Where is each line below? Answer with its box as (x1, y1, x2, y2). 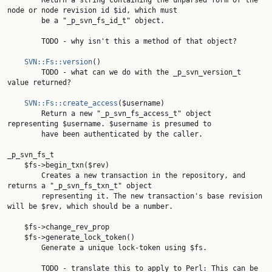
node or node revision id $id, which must (7, 6, 177, 15)
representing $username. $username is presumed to (7, 120, 211, 128)
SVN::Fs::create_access (24, 99, 118, 107)
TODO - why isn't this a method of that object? (7, 37, 41, 46)
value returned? (7, 78, 71, 87)
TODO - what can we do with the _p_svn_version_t (7, 68, 41, 76)
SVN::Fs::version (24, 58, 92, 66)
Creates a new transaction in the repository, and (7, 171, 41, 180)
